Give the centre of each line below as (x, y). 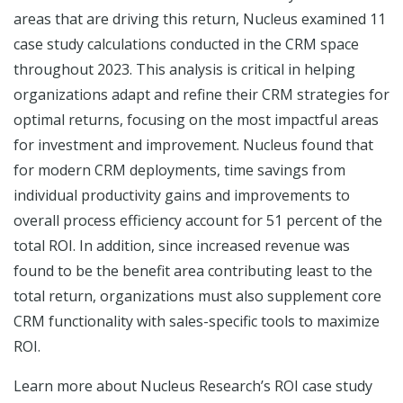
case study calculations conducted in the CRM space (186, 44)
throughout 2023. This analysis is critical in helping (184, 69)
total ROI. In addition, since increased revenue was (182, 246)
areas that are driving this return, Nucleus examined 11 (200, 19)
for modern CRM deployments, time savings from (179, 170)
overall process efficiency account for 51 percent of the (198, 220)
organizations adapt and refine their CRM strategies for (201, 94)
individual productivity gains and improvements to (182, 195)
